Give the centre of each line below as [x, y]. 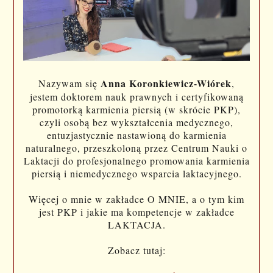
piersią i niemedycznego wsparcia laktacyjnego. [136, 173]
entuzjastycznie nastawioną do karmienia [136, 135]
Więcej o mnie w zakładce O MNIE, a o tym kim [136, 199]
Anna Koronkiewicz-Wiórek [166, 83]
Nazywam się [69, 83]
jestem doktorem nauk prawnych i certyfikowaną [136, 96]
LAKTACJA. [136, 224]
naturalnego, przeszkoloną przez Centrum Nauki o [136, 147]
